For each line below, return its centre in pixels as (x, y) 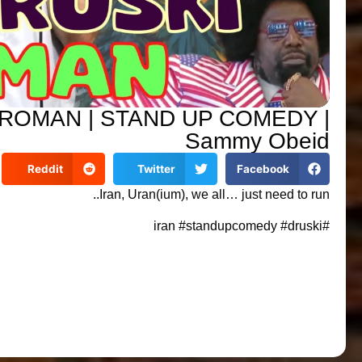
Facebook (263, 168)
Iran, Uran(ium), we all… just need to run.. (215, 195)
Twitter (156, 168)
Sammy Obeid (257, 141)
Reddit (45, 168)
